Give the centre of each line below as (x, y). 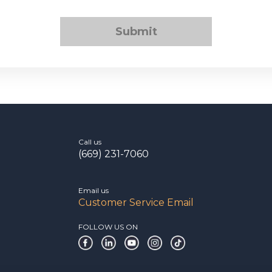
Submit (136, 32)
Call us (90, 142)
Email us (93, 190)
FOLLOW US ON (108, 227)
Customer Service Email (136, 202)
